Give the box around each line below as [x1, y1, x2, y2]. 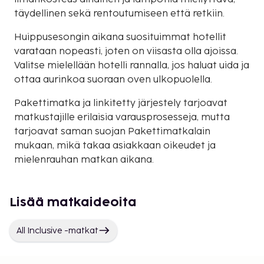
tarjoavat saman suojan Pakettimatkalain [14, 126, 210, 137]
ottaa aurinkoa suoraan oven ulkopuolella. [14, 74, 212, 85]
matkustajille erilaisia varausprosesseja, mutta [14, 111, 230, 123]
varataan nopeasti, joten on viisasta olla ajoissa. [14, 45, 238, 57]
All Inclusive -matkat [16, 225, 98, 236]
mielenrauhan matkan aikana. [14, 154, 154, 166]
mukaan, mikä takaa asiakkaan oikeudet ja [14, 140, 216, 151]
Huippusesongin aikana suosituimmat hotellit [14, 31, 226, 43]
